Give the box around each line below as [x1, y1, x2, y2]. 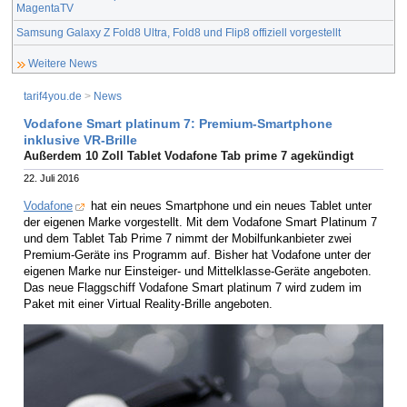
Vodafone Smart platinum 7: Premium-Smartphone [24, 115, 333, 131]
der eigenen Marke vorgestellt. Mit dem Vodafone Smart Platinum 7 [24, 214, 377, 229]
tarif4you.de [24, 90, 82, 103]
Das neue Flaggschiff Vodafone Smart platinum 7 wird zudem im [24, 280, 362, 294]
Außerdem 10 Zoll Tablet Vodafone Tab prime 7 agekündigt [24, 148, 353, 163]
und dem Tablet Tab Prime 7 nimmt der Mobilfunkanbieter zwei [24, 231, 352, 245]
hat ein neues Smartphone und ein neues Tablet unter [87, 198, 372, 213]
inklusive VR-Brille [24, 132, 137, 147]
